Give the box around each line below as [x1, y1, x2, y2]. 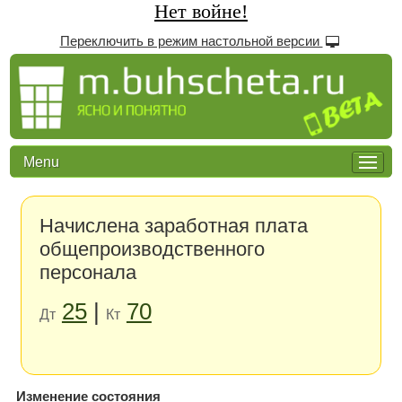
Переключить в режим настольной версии [59, 33, 323, 48]
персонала [39, 260, 136, 284]
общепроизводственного [39, 237, 265, 260]
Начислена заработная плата [39, 214, 308, 237]
